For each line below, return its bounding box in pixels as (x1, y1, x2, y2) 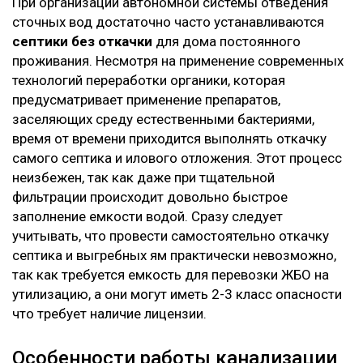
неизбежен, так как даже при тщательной (12, 169, 275, 186)
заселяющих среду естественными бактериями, (12, 111, 314, 127)
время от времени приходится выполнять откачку (12, 130, 327, 147)
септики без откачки (12, 33, 152, 49)
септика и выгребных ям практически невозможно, (12, 247, 336, 263)
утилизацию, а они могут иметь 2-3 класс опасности (12, 286, 342, 302)
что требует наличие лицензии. (12, 305, 207, 322)
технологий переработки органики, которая (12, 72, 285, 88)
